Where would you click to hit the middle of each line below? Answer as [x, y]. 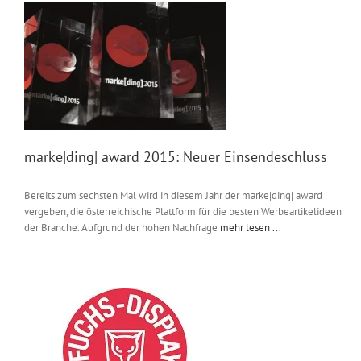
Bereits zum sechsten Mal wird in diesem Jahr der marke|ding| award [173, 196]
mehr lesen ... [251, 228]
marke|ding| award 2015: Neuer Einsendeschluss [176, 157]
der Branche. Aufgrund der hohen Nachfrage [122, 228]
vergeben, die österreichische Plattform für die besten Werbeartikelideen [183, 212]
